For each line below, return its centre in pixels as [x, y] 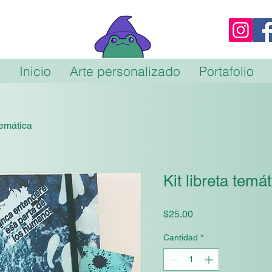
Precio [206, 213]
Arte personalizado [125, 71]
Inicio [35, 71]
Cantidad [181, 237]
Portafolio [226, 71]
